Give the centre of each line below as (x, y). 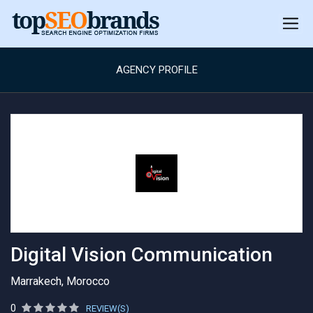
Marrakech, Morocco (60, 281)
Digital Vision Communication (141, 255)
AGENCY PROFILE (156, 70)
